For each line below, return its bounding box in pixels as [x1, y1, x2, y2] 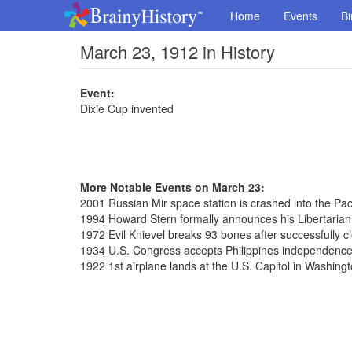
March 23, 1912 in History [80, 39, 275, 64]
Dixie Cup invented [80, 101, 174, 116]
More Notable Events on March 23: [80, 179, 265, 195]
